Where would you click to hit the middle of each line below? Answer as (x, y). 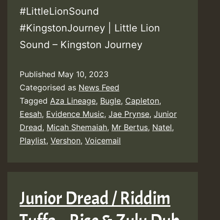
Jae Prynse (129, 114)
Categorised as (49, 88)
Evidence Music (75, 114)
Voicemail (103, 141)
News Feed (99, 88)
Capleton (142, 101)
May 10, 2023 (83, 74)
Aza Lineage (73, 101)
